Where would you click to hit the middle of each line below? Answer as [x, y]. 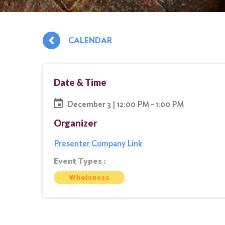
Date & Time [80, 82]
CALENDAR [90, 40]
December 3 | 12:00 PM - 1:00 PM [126, 104]
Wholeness [89, 177]
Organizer [75, 123]
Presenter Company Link [98, 143]
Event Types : [80, 161]
